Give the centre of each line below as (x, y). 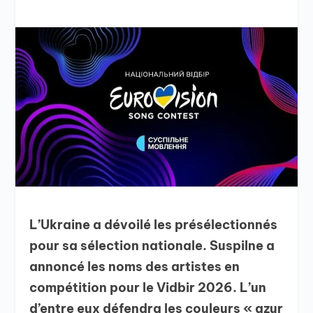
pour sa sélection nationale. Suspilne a (152, 246)
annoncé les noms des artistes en (135, 267)
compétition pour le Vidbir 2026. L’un (148, 288)
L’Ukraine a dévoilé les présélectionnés (154, 225)
